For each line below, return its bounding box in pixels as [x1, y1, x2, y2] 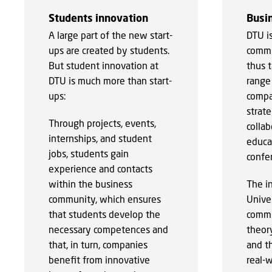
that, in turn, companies [49, 238, 148, 250]
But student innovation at [49, 59, 158, 71]
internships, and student [49, 132, 152, 144]
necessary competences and [49, 223, 168, 235]
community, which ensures [49, 192, 161, 205]
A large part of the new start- [49, 29, 172, 41]
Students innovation [49, 11, 148, 24]
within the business [49, 177, 132, 189]
